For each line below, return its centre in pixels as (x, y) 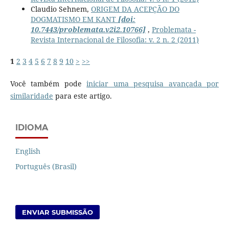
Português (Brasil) (46, 167)
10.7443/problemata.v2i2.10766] (88, 30)
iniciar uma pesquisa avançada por (153, 84)
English (28, 151)
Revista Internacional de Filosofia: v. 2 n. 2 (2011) (114, 40)
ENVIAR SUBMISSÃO (58, 212)
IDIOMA (32, 128)
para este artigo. (82, 96)
